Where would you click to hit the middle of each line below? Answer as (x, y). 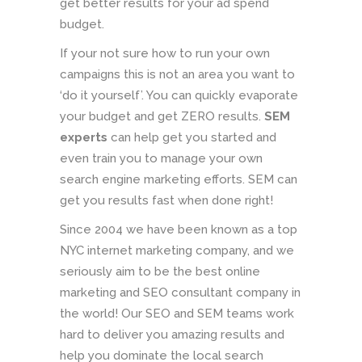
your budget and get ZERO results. (162, 117)
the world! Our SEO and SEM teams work (177, 314)
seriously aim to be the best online (160, 272)
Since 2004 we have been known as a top (179, 230)
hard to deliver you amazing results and (172, 335)
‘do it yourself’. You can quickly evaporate (179, 96)
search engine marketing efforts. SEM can (179, 180)
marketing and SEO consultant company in (180, 293)
